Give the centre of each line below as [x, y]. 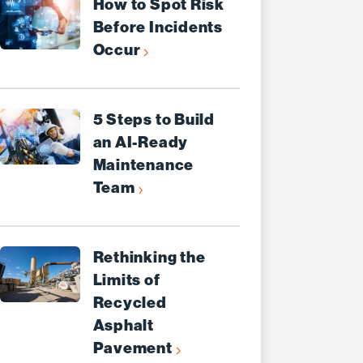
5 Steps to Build [154, 120]
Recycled [130, 303]
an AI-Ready [141, 143]
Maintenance [143, 165]
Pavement [134, 348]
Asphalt [124, 326]
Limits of [126, 280]
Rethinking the [149, 258]
